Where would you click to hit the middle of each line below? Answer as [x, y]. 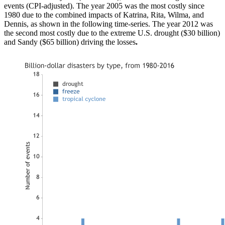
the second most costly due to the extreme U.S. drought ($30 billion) [112, 33]
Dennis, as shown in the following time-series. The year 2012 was [108, 24]
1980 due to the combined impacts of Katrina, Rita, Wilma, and [104, 15]
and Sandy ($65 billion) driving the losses [70, 42]
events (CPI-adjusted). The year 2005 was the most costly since [104, 6]
